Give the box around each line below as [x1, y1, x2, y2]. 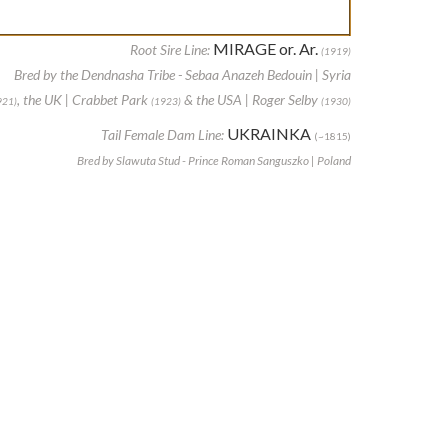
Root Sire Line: [130, 41, 210, 59]
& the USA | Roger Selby [181, 91, 321, 109]
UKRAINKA [227, 124, 311, 144]
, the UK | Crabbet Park [17, 91, 151, 109]
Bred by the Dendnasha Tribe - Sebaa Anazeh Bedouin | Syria [14, 66, 351, 84]
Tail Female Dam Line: [101, 126, 224, 144]
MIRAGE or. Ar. [213, 39, 318, 59]
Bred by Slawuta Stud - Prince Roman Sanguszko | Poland [77, 153, 351, 169]
